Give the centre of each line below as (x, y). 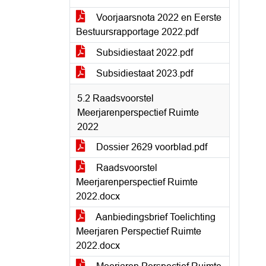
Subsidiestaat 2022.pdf (143, 53)
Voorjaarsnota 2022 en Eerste (158, 18)
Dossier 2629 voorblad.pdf (151, 147)
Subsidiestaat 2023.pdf (143, 73)
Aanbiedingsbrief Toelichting (155, 217)
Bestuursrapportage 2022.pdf (137, 32)
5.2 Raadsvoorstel (115, 98)
